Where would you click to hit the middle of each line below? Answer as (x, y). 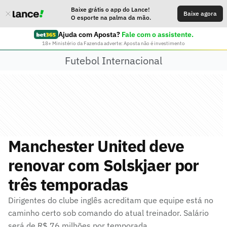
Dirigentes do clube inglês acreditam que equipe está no (111, 200)
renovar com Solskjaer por (104, 165)
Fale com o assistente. (157, 34)
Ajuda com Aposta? (89, 34)
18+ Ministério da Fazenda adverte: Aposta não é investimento (113, 43)
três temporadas (68, 184)
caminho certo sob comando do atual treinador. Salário (108, 213)
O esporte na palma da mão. (111, 17)
